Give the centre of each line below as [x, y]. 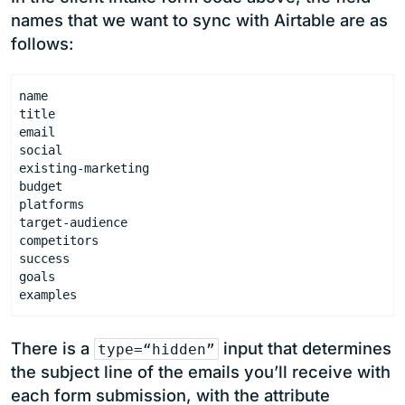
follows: [42, 43]
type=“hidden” [157, 349]
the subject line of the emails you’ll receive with [201, 371]
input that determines [306, 348]
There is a [52, 348]
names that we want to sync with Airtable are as [199, 19]
